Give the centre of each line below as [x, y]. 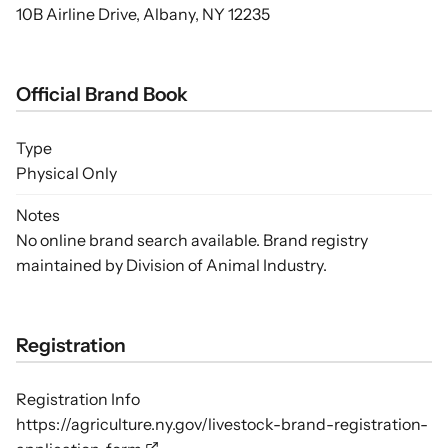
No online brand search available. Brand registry [192, 240]
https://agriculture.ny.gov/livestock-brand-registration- [222, 424]
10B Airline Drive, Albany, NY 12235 [143, 14]
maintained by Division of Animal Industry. [171, 265]
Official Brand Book [102, 94]
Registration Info [78, 399]
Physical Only [66, 173]
